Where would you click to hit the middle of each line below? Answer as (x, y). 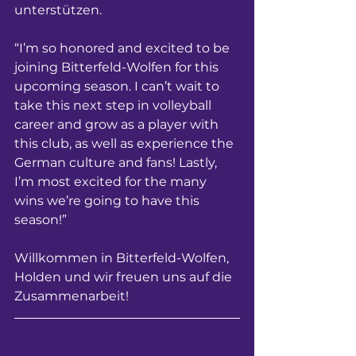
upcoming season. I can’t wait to (118, 86)
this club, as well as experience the (126, 143)
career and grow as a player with (118, 124)
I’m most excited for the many (112, 182)
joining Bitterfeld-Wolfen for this (118, 67)
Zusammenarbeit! (72, 296)
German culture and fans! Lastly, (117, 163)
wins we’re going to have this (108, 201)
